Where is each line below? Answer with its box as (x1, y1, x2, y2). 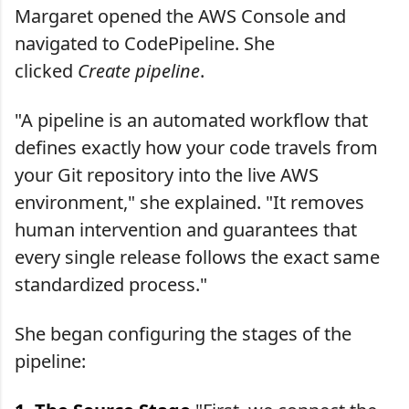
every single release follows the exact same (15, 244, 380, 269)
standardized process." (15, 271, 207, 297)
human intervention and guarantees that (15, 216, 357, 242)
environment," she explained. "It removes (15, 189, 364, 215)
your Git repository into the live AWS (15, 162, 319, 187)
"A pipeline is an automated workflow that (15, 107, 368, 132)
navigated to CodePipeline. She (15, 30, 275, 56)
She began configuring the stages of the (15, 320, 351, 346)
